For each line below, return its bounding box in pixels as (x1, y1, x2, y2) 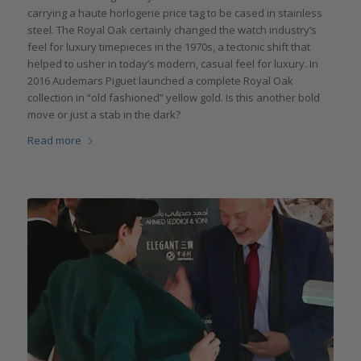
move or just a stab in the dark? (27, 107, 180, 122)
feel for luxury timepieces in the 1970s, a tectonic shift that (27, 39, 310, 55)
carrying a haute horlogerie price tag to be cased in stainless (27, 6, 322, 21)
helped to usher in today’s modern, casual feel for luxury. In (27, 56, 318, 72)
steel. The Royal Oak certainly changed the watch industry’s (27, 23, 317, 38)
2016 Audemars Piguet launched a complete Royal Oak (27, 73, 293, 89)
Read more (27, 133, 81, 148)
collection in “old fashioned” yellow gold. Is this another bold (27, 90, 320, 106)
